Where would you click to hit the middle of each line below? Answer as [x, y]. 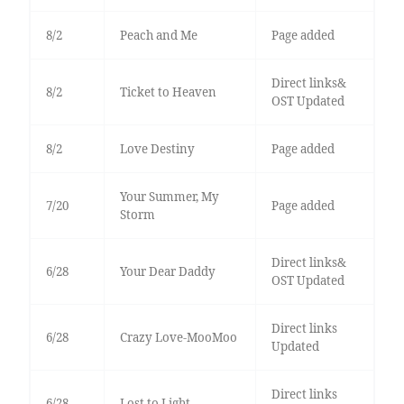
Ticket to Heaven [168, 92]
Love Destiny [157, 149]
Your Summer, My [169, 197]
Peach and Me [158, 36]
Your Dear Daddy [167, 272]
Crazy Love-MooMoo [178, 338]
